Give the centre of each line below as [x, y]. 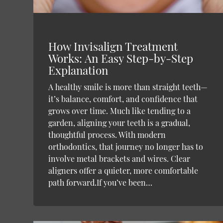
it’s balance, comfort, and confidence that [123, 99]
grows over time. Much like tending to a [120, 111]
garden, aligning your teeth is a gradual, [119, 122]
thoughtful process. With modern [107, 134]
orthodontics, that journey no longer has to [126, 146]
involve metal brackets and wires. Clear [119, 158]
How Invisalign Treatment [113, 46]
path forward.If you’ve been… [101, 182]
